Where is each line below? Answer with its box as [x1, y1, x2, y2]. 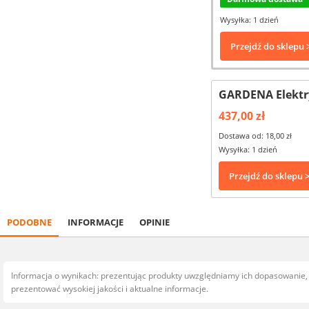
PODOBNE [7, 216, 52, 228]
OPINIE [139, 216, 170, 228]
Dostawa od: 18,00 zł [219, 130, 292, 141]
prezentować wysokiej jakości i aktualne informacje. [11, 283, 208, 295]
